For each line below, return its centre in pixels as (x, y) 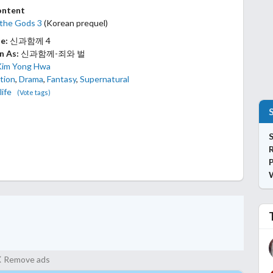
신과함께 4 (30, 41)
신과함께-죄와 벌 (53, 54)
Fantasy (62, 79)
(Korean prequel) (75, 23)
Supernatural (105, 79)
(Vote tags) (34, 93)
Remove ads (27, 260)
